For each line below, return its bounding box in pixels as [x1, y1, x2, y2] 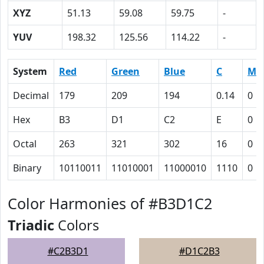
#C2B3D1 [47, 245, 88, 258]
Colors [54, 216, 99, 235]
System [13, 65, 47, 78]
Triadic [8, 216, 54, 235]
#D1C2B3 [179, 245, 220, 258]
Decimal [13, 89, 49, 102]
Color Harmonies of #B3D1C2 [8, 193, 212, 213]
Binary [13, 161, 41, 174]
